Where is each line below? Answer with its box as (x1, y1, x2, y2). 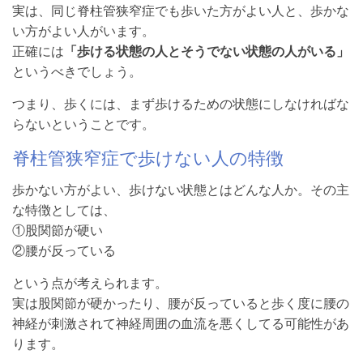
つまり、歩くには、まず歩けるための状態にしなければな (12, 95, 349, 113)
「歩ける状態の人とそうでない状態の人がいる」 (64, 42, 349, 61)
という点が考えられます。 (12, 274, 168, 293)
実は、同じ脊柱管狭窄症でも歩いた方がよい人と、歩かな (12, 2, 349, 20)
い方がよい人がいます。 (12, 22, 155, 41)
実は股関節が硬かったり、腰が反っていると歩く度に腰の (12, 294, 349, 313)
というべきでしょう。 (12, 62, 142, 81)
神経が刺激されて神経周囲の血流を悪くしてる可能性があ (12, 314, 349, 333)
